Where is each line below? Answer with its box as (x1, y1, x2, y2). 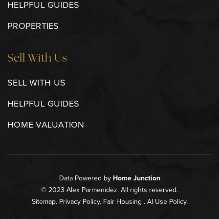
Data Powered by (59, 173, 113, 183)
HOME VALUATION (7, 118, 85, 131)
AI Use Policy (147, 197, 186, 206)
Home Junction (112, 173, 160, 183)
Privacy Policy (59, 197, 100, 206)
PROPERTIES (7, 20, 59, 32)
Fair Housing (103, 197, 142, 206)
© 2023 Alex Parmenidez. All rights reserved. (41, 185, 178, 195)
